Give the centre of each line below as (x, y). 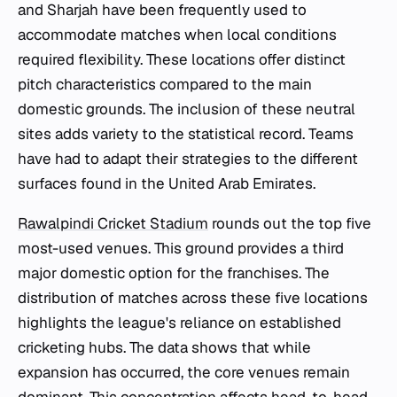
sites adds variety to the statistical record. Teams (186, 134)
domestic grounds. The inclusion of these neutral (187, 109)
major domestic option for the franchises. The (174, 273)
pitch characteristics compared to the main (165, 84)
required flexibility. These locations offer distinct (182, 59)
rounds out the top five (290, 223)
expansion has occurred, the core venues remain (184, 372)
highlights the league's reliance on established (179, 323)
